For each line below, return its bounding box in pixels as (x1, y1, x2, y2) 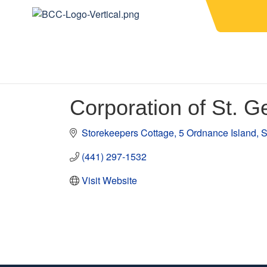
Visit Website (82, 173, 137, 187)
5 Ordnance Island (179, 126, 256, 139)
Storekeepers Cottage (82, 126, 174, 139)
